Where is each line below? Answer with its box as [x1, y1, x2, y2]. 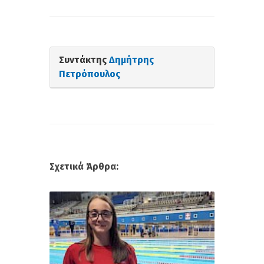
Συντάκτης [59, 54, 109, 66]
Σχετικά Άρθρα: [49, 161, 118, 173]
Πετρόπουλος [59, 68, 120, 80]
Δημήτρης [109, 54, 154, 66]
